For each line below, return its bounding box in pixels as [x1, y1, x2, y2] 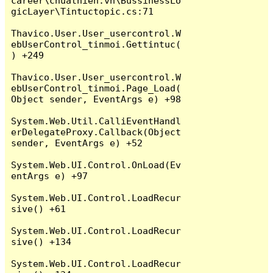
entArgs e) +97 [11, 170, 88, 181]
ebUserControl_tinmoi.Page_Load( [11, 82, 182, 93]
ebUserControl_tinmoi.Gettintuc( [11, 38, 182, 49]
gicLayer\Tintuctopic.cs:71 [11, 5, 154, 16]
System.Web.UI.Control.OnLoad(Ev [11, 159, 182, 170]
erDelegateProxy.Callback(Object [11, 126, 182, 137]
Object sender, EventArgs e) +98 [11, 93, 182, 104]
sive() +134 [11, 236, 72, 247]
